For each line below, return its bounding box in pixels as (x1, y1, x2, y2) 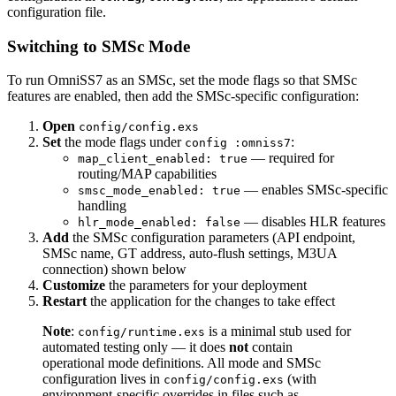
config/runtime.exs (78, 325, 205, 339)
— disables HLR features (240, 214, 385, 230)
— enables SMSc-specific (240, 182, 388, 198)
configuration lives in (42, 371, 164, 387)
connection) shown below (42, 262, 187, 278)
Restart (42, 293, 87, 309)
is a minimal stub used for (205, 324, 351, 339)
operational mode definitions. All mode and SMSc (42, 355, 321, 371)
